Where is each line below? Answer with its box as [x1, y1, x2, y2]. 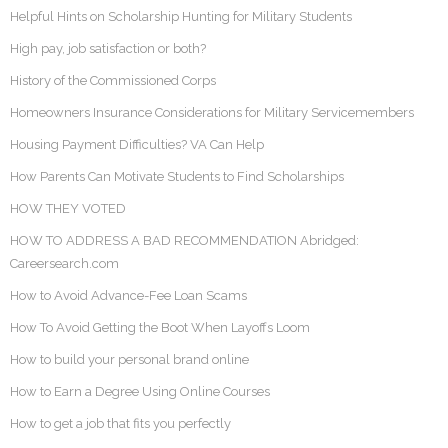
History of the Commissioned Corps [10, 73, 216, 89]
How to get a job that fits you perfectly [10, 416, 231, 432]
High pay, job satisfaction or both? [10, 41, 206, 57]
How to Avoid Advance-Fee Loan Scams [10, 288, 247, 304]
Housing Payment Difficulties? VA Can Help [10, 137, 264, 153]
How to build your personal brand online [10, 352, 249, 368]
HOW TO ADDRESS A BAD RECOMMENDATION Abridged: [10, 233, 359, 249]
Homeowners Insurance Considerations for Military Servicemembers [10, 105, 414, 121]
